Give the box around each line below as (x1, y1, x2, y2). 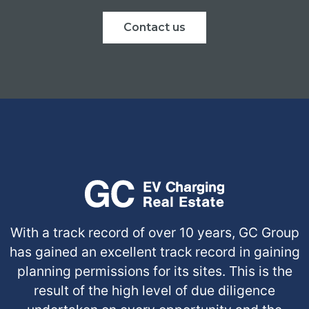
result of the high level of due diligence (34, 281, 275, 299)
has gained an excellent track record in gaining (9, 243, 300, 260)
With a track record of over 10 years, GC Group (10, 223, 299, 241)
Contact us (123, 20, 186, 34)
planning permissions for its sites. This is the (17, 262, 292, 279)
